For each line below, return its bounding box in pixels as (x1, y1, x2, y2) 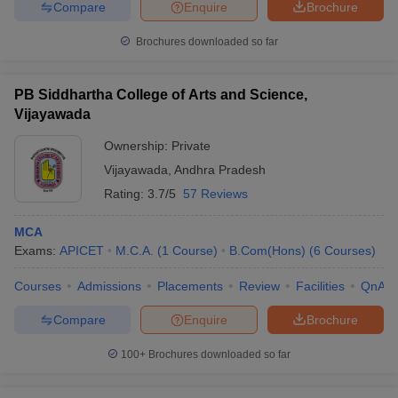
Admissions (77, 279, 141, 293)
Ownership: (104, 139, 171, 153)
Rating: (104, 187, 147, 201)
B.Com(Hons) (229, 243, 306, 258)
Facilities (296, 279, 345, 293)
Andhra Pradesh (174, 163, 266, 177)
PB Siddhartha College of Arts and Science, (14, 87, 307, 102)
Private (171, 139, 211, 153)
